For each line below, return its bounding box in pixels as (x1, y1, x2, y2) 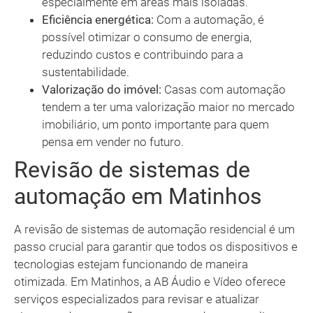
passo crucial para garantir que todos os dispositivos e (14, 240, 298, 254)
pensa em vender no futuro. (42, 135, 184, 150)
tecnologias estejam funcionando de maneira (14, 257, 248, 272)
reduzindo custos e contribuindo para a (42, 48, 243, 62)
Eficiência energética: (42, 13, 154, 27)
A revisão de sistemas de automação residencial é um (14, 222, 295, 237)
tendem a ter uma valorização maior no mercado (42, 100, 295, 115)
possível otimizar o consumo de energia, (42, 30, 252, 45)
